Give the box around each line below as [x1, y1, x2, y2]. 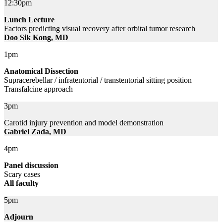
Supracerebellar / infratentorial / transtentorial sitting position [4, 75, 192, 84]
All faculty [4, 178, 39, 187]
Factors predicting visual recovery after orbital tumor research [4, 24, 195, 33]
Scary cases [4, 169, 40, 178]
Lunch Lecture [4, 15, 55, 24]
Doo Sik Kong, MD [4, 33, 68, 42]
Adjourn [4, 212, 33, 221]
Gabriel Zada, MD [4, 127, 66, 136]
